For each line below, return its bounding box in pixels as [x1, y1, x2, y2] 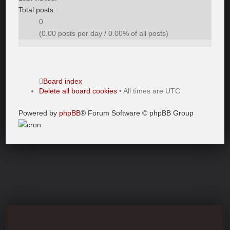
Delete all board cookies [39, 87, 118, 95]
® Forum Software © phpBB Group [81, 109, 194, 117]
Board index [43, 77, 83, 85]
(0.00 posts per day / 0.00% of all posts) [39, 29, 169, 37]
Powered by [18, 109, 60, 117]
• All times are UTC [117, 87, 181, 95]
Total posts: [18, 6, 56, 14]
